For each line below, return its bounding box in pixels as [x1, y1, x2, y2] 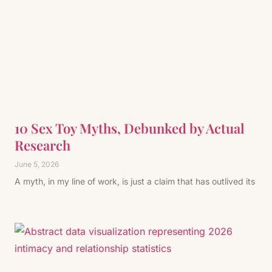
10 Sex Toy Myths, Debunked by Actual [15, 119, 245, 137]
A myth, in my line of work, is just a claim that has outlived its [15, 176, 255, 186]
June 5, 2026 [15, 160, 59, 169]
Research [15, 136, 70, 154]
